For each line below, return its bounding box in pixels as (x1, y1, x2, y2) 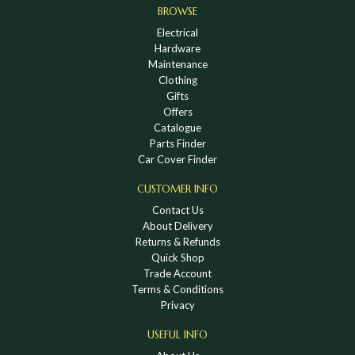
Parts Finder (149, 136, 206, 150)
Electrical (157, 25, 198, 39)
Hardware (155, 41, 200, 55)
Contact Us (151, 203, 204, 216)
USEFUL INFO (147, 327, 208, 342)
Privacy (160, 298, 195, 311)
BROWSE (158, 4, 197, 18)
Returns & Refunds (135, 235, 220, 248)
